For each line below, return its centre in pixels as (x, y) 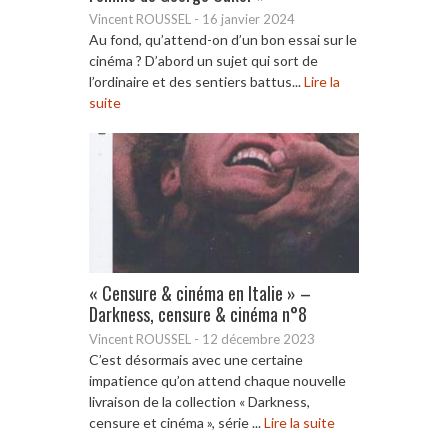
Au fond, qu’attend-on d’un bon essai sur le (223, 39)
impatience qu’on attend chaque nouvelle (217, 380)
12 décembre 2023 (258, 338)
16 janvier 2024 (248, 18)
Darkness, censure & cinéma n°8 (198, 313)
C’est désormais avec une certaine (196, 359)
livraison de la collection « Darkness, (199, 401)
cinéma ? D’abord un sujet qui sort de (203, 60)
